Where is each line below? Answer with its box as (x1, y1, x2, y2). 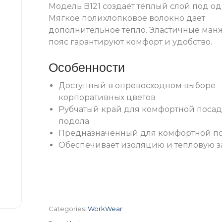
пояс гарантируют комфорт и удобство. (49, 37, 212, 47)
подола (58, 116, 89, 126)
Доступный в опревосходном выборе (58, 81, 216, 91)
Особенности (49, 60, 125, 75)
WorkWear (88, 205, 122, 213)
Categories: (49, 205, 86, 213)
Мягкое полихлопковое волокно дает (49, 13, 205, 23)
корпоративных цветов (58, 93, 156, 103)
